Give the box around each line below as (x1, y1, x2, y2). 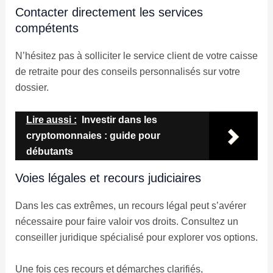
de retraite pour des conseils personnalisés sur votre (15, 66, 240, 77)
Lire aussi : (26, 114, 77, 125)
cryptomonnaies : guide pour (26, 130, 160, 141)
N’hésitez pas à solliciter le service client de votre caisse (15, 51, 258, 62)
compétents (15, 21, 79, 35)
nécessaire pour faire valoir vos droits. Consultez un (15, 216, 238, 227)
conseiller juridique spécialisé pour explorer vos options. (15, 232, 258, 243)
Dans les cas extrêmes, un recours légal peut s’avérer (15, 200, 246, 211)
